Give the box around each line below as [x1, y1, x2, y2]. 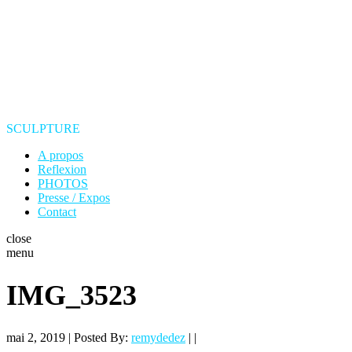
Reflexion [38, 163, 86, 176]
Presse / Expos [38, 191, 110, 204]
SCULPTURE [6, 122, 80, 135]
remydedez [131, 331, 185, 345]
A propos [38, 148, 83, 162]
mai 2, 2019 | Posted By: [6, 331, 131, 345]
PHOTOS [38, 177, 88, 190]
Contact [38, 205, 76, 218]
